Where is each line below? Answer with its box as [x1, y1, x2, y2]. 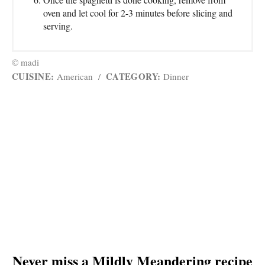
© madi [12, 56, 39, 68]
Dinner [160, 70, 189, 82]
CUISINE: [12, 69, 54, 83]
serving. [43, 19, 73, 32]
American [54, 70, 95, 82]
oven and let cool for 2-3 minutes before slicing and [43, 6, 232, 19]
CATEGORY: [105, 69, 161, 83]
